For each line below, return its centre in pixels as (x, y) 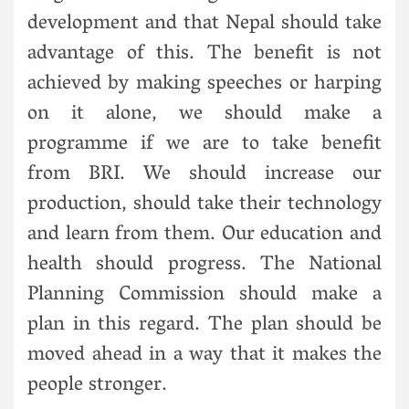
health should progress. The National (204, 265)
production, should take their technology (204, 205)
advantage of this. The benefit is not (204, 54)
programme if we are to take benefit (204, 145)
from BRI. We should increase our (204, 175)
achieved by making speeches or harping (204, 84)
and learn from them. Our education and (204, 235)
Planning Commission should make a (204, 295)
